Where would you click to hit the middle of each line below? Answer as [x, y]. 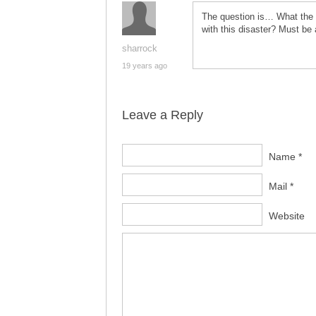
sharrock [140, 48]
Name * [285, 157]
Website [287, 216]
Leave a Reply [163, 115]
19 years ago [145, 66]
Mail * [281, 186]
